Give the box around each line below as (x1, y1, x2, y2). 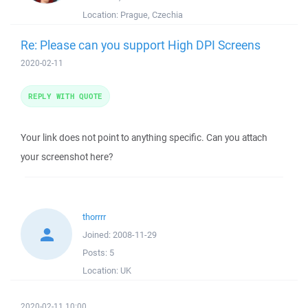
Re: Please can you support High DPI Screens (21, 36, 261, 53)
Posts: (82, 247, 109, 258)
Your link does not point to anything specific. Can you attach (21, 131, 267, 144)
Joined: (82, 229, 113, 241)
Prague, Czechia (120, 9, 183, 21)
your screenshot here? (21, 151, 113, 163)
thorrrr (82, 211, 106, 223)
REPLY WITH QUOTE (28, 91, 102, 101)
